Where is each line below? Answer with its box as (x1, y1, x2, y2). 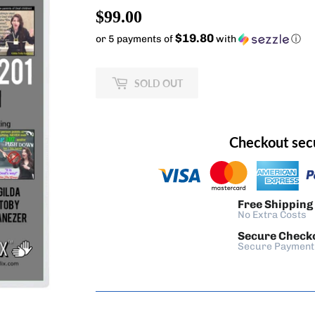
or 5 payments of (96, 33, 175, 46)
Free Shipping (238, 197, 313, 211)
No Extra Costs (238, 208, 307, 221)
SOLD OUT (134, 77, 183, 89)
